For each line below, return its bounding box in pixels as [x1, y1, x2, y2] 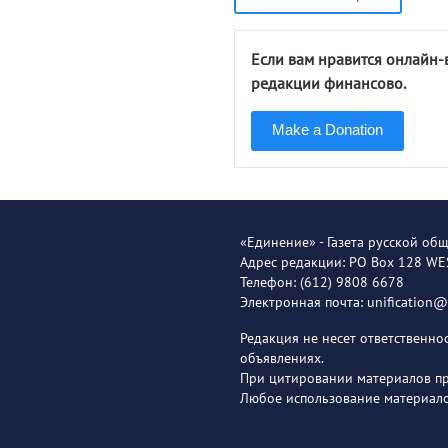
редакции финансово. [251, 73, 407, 93]
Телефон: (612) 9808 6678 [240, 273, 404, 291]
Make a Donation [272, 121, 384, 138]
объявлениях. [240, 349, 324, 367]
